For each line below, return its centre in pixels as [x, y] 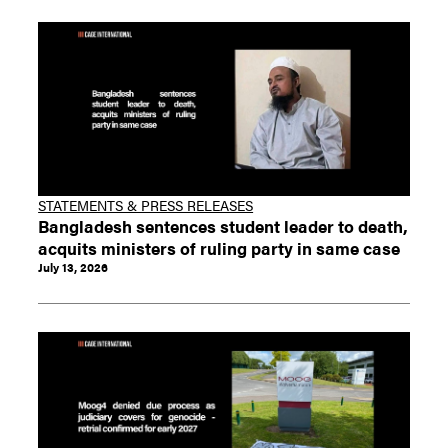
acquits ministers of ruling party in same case [219, 247]
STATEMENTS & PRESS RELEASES [146, 204]
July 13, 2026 [73, 266]
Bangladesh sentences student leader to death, [223, 225]
